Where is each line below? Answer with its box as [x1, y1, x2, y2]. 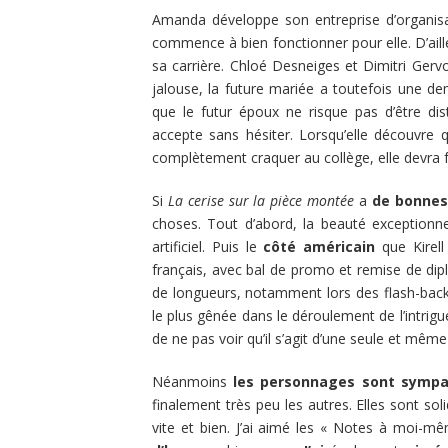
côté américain [263, 237, 376, 257]
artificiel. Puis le [152, 237, 264, 257]
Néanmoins [152, 372, 234, 392]
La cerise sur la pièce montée [167, 191, 355, 211]
